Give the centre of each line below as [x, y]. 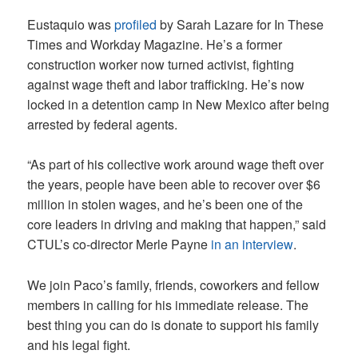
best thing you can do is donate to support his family [173, 324]
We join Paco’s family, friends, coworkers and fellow [174, 284]
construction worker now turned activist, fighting [161, 64]
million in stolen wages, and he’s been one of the [165, 205]
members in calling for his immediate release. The [168, 304]
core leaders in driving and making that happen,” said [177, 225]
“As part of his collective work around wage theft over [176, 165]
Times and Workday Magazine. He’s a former [155, 44]
